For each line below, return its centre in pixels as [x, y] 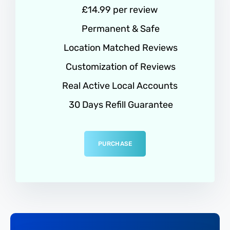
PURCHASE [115, 143]
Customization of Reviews [120, 66]
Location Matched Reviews [120, 47]
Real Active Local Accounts [120, 85]
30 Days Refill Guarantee [121, 104]
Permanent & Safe [120, 28]
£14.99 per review [120, 9]
